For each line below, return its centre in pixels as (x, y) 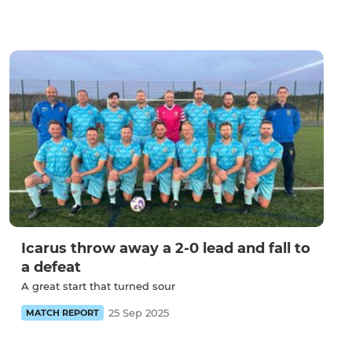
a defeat (51, 268)
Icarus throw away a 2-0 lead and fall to (166, 249)
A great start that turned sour (98, 286)
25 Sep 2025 (139, 313)
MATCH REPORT (62, 313)
